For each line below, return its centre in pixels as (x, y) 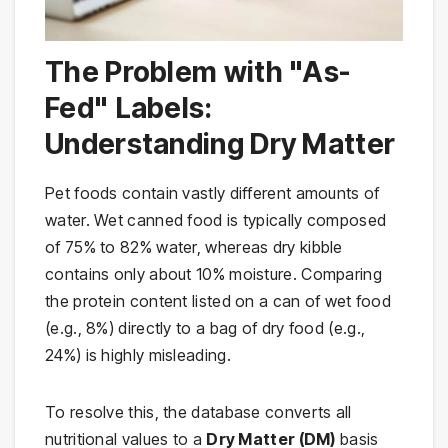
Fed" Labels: (129, 108)
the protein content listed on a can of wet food (218, 300)
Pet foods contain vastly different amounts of (212, 192)
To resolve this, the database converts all (198, 411)
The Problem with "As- (198, 72)
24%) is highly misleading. (138, 354)
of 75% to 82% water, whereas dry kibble (194, 246)
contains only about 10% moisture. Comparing (213, 273)
